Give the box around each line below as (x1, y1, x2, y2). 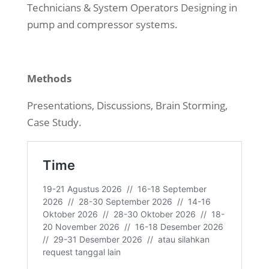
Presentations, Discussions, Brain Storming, (26, 98, 228, 112)
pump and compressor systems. (26, 17, 178, 31)
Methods (26, 71, 71, 85)
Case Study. (26, 115, 82, 129)
